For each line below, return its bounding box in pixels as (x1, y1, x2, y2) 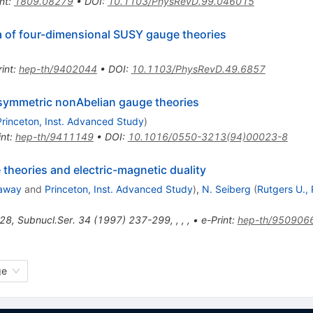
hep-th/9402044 (18, 63, 97, 75)
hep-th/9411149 (15, 131, 94, 143)
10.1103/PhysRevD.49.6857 (131, 63, 265, 75)
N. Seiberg (201, 183, 251, 196)
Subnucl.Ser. (17, 214, 75, 226)
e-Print (201, 214, 232, 226)
